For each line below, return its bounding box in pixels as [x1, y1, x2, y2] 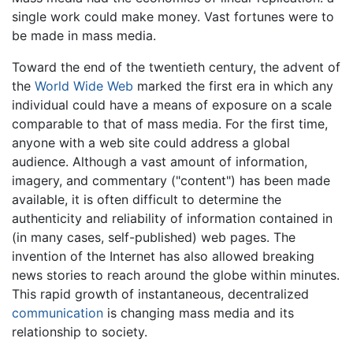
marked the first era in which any [133, 77, 333, 94]
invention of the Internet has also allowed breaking [12, 247, 314, 264]
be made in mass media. [12, 27, 156, 43]
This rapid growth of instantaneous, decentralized [12, 285, 309, 302]
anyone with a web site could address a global [12, 134, 290, 150]
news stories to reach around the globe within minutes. [12, 266, 340, 283]
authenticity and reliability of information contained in [12, 210, 333, 226]
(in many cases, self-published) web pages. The [12, 229, 295, 245]
